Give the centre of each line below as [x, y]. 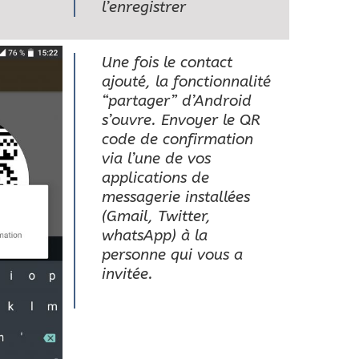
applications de [155, 178]
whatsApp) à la [154, 236]
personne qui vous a [172, 255]
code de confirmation [177, 140]
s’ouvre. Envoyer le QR [181, 121]
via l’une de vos [156, 159]
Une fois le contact [167, 63]
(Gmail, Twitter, [156, 217]
